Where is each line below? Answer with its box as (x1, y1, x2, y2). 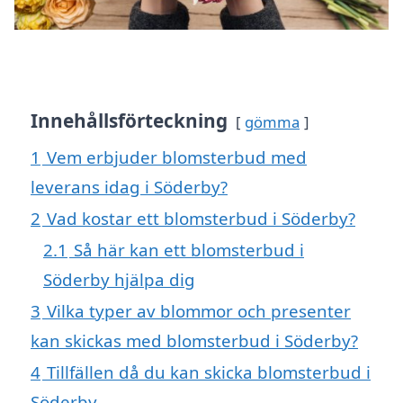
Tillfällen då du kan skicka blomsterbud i (47, 361, 371, 384)
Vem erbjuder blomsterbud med (47, 146, 307, 169)
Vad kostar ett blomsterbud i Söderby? (47, 207, 355, 230)
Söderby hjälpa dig (43, 268, 195, 291)
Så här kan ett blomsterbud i (74, 238, 304, 262)
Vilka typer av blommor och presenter (47, 300, 351, 323)
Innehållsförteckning (31, 108, 228, 134)
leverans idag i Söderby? (31, 175, 228, 199)
